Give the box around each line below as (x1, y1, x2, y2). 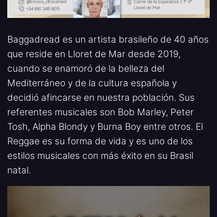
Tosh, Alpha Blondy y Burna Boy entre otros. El (7, 121, 203, 133)
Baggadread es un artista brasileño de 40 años (7, 34, 209, 46)
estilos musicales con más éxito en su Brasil (7, 150, 193, 162)
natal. (7, 165, 31, 176)
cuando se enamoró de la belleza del (7, 63, 164, 75)
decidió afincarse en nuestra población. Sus (7, 92, 195, 104)
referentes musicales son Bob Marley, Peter (7, 107, 194, 118)
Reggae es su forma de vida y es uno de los (7, 136, 193, 147)
